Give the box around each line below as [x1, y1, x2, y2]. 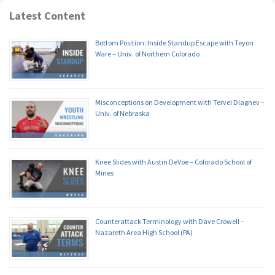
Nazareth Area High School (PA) [95, 227, 193, 237]
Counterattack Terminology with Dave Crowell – [95, 216, 244, 226]
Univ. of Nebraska [95, 108, 150, 118]
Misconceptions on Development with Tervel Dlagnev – [95, 97, 265, 107]
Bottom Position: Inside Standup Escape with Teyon [95, 37, 254, 47]
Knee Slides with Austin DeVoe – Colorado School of [95, 157, 252, 166]
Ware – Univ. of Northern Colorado [95, 48, 199, 58]
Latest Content [9, 8, 85, 23]
